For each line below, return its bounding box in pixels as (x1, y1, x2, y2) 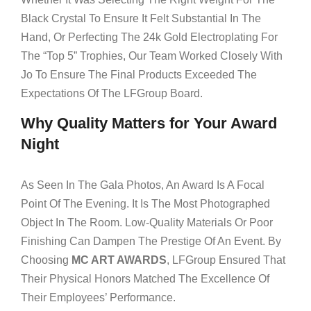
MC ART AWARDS (72, 254, 167, 266)
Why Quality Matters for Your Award (21, 115, 277, 132)
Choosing (21, 254, 72, 266)
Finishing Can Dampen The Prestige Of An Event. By (21, 235, 281, 247)
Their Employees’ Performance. (21, 292, 176, 303)
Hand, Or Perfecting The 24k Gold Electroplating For (21, 31, 278, 43)
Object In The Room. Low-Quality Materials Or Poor (21, 217, 273, 228)
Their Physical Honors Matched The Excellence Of (21, 273, 269, 285)
